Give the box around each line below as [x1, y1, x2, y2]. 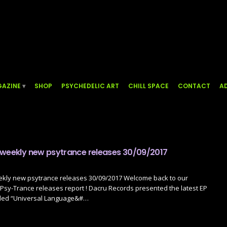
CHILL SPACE [128, 82, 169, 90]
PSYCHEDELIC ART [61, 82, 119, 90]
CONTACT [178, 82, 210, 90]
